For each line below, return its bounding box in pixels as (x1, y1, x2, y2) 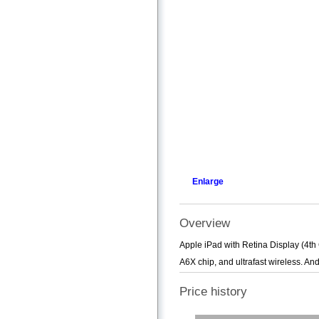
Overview (179, 216, 230, 230)
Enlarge (192, 176, 224, 187)
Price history (179, 285, 247, 299)
